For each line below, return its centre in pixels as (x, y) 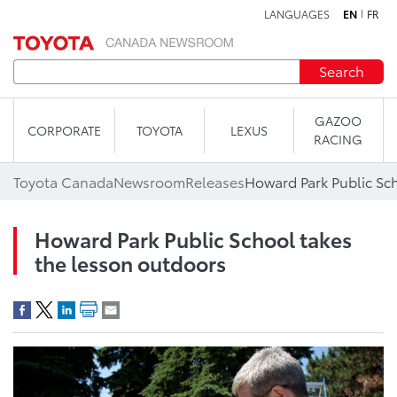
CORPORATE (64, 130)
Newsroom (149, 181)
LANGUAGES (297, 14)
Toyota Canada (63, 181)
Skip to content (198, 22)
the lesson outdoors (130, 263)
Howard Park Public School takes (193, 239)
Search (342, 70)
